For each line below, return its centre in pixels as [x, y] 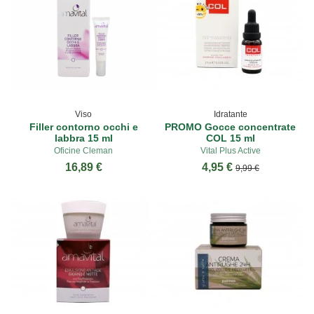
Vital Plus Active [230, 150]
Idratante [230, 114]
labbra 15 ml [83, 138]
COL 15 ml [230, 138]
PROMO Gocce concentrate [231, 127]
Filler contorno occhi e [83, 127]
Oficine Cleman [84, 150]
